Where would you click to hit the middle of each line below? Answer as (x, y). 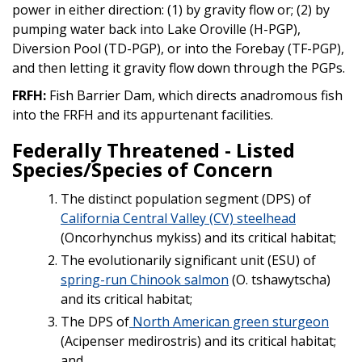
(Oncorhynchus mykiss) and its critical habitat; (198, 237)
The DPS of (95, 321)
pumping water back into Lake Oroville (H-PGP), (156, 29)
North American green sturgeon (229, 321)
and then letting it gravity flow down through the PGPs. (179, 67)
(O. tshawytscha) (280, 279)
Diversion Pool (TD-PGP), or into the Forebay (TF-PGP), (178, 48)
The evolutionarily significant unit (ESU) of (188, 260)
